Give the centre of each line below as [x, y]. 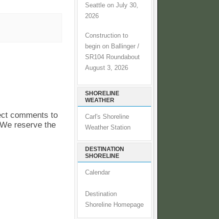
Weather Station [108, 128]
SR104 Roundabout [112, 57]
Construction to [107, 35]
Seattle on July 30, [112, 5]
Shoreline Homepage [114, 205]
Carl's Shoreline [107, 117]
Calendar [98, 173]
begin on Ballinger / [112, 46]
